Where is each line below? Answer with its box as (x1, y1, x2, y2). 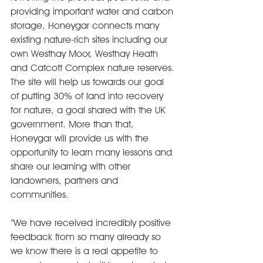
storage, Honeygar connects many (11, 20, 162, 31)
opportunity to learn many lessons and (11, 147, 175, 158)
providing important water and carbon (11, 6, 176, 17)
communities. (11, 189, 69, 200)
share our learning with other (11, 161, 133, 172)
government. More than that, (11, 119, 137, 130)
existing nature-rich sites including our (11, 34, 170, 45)
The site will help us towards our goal (11, 76, 167, 87)
